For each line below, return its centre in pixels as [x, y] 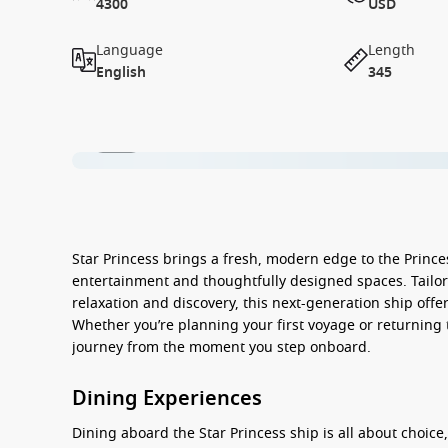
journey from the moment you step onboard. [221, 347]
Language [129, 50]
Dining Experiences [167, 398]
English [121, 72]
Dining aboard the [135, 433]
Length [391, 50]
